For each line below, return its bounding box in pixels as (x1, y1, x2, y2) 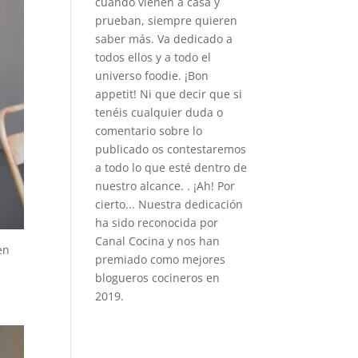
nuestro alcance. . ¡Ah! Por (95, 178, 236, 193)
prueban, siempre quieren (95, 13, 238, 28)
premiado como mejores (95, 252, 226, 267)
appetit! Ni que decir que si (95, 86, 243, 101)
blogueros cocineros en (95, 270, 221, 285)
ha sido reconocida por (95, 215, 219, 230)
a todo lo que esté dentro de (95, 160, 248, 175)
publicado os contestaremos (95, 141, 247, 157)
